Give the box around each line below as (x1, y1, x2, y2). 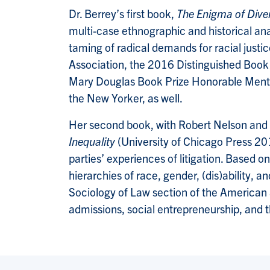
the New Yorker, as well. (69, 90, 183, 105)
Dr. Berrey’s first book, (69, 6, 177, 21)
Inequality (69, 134, 118, 149)
